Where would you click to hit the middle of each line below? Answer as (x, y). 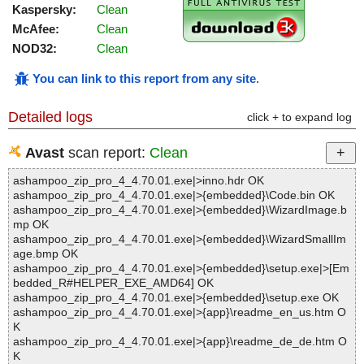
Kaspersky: (44, 10)
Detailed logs (50, 117)
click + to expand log (299, 117)
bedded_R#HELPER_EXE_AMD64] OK (113, 283)
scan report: (107, 153)
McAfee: (36, 29)
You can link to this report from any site (144, 79)
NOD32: (35, 49)
